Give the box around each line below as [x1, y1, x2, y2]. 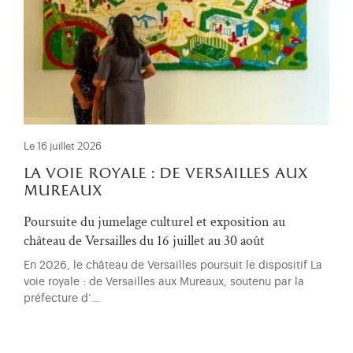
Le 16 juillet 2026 [24, 141, 102, 151]
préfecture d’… [24, 292, 100, 304]
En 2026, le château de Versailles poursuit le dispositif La [24, 258, 322, 271]
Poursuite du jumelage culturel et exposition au [24, 212, 285, 231]
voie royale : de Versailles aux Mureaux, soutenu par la [24, 275, 304, 288]
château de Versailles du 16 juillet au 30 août [24, 231, 265, 250]
